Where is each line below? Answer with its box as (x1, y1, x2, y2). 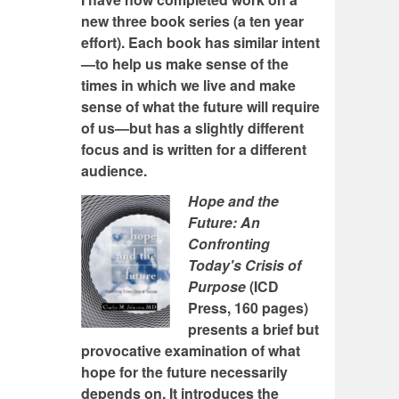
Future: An (188, 212, 260, 233)
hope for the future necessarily (81, 362, 288, 383)
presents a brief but (188, 319, 319, 340)
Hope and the (188, 191, 279, 212)
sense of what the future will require (81, 96, 320, 118)
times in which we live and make (81, 75, 296, 96)
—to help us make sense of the (81, 53, 289, 75)
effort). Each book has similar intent (81, 32, 320, 53)
